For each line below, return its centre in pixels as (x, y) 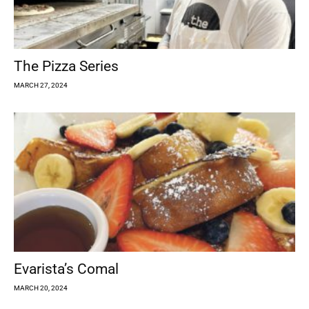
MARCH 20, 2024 (41, 288)
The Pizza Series (66, 67)
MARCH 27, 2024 (41, 86)
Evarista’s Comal (66, 269)
